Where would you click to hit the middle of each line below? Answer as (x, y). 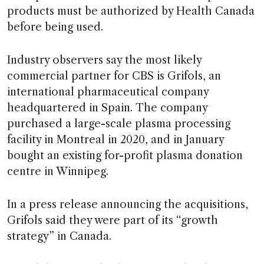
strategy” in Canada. (59, 237)
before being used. (55, 27)
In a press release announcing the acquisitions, (128, 205)
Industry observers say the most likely (104, 60)
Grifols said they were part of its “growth (113, 221)
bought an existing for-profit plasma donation (125, 156)
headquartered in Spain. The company (107, 108)
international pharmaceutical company (108, 92)
